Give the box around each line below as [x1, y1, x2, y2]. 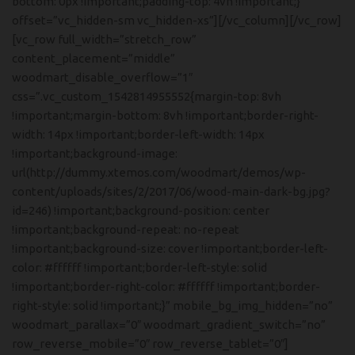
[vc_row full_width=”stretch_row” [12, 32, 197, 46]
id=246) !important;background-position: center [12, 204, 269, 217]
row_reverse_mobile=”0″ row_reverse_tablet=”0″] [12, 337, 288, 350]
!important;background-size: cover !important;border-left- [12, 242, 328, 255]
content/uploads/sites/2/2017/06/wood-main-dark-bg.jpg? [12, 185, 330, 198]
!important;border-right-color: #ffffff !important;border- [12, 280, 320, 293]
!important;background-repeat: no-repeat [12, 223, 239, 236]
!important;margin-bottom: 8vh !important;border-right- [12, 109, 319, 122]
